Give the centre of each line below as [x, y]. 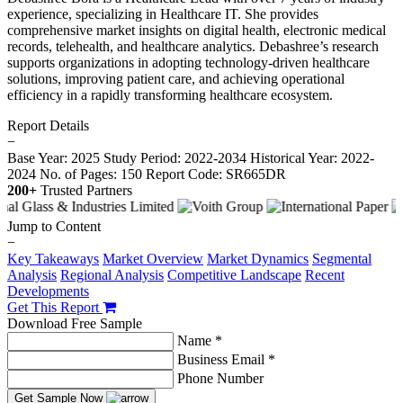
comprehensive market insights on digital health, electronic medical [197, 31]
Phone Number [220, 379]
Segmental [342, 259]
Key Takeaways [53, 259]
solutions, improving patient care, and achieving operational [176, 79]
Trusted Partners [86, 191]
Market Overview [153, 259]
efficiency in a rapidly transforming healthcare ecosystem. [170, 95]
